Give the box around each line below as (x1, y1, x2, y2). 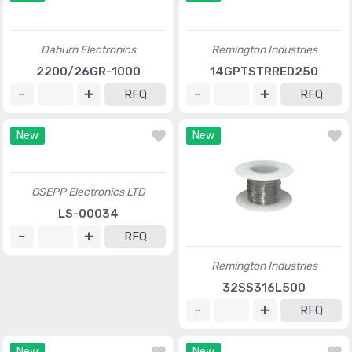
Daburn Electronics (40, 117, 136, 130)
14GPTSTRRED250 (210, 138, 318, 152)
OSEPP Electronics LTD (31, 333, 145, 346)
